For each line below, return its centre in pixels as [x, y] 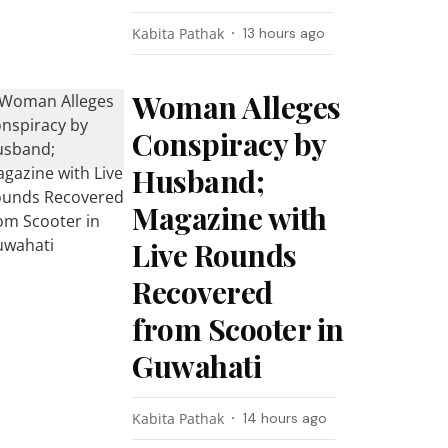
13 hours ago [284, 33]
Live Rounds [214, 255]
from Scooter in [238, 329]
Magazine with [229, 218]
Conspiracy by [229, 144]
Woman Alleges [236, 107]
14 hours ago [285, 418]
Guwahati [197, 366]
